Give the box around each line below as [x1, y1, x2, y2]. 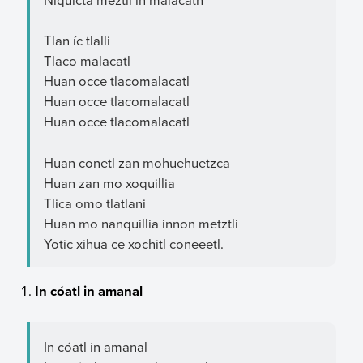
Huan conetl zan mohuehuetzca [43, 152, 230, 172]
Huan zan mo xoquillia [43, 173, 175, 192]
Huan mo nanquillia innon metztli [43, 213, 238, 233]
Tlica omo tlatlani [43, 193, 146, 212]
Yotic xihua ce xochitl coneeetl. [43, 233, 224, 253]
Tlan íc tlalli [43, 31, 110, 50]
